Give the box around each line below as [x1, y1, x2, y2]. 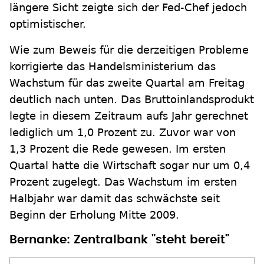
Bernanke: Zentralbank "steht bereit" [9, 234, 229, 246]
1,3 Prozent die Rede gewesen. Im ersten [9, 143, 226, 155]
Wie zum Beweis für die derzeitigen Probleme [9, 44, 249, 56]
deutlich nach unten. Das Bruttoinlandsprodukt [9, 93, 254, 105]
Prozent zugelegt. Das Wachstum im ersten [9, 176, 237, 188]
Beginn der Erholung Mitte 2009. [9, 209, 179, 221]
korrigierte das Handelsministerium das [9, 60, 216, 72]
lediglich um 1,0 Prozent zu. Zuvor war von [9, 126, 236, 138]
